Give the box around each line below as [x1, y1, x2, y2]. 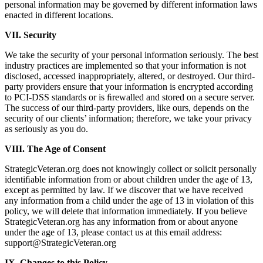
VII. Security [5, 30, 56, 41]
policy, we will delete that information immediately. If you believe [5, 206, 247, 217]
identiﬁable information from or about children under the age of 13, [5, 174, 252, 185]
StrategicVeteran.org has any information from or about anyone [5, 217, 238, 227]
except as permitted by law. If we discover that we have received [5, 185, 243, 195]
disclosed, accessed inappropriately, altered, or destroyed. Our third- [5, 71, 255, 82]
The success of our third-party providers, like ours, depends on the [5, 103, 249, 113]
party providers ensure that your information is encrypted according [5, 82, 253, 92]
